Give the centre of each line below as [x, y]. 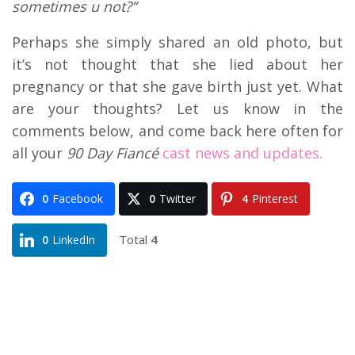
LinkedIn [74, 239]
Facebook [78, 198]
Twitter [177, 198]
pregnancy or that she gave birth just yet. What [177, 86]
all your [39, 153]
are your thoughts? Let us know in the [177, 108]
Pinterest [275, 198]
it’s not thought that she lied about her [177, 64]
